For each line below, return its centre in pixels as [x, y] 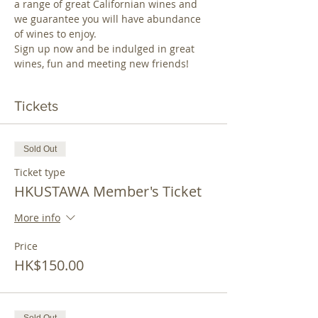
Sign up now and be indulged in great [106, 49]
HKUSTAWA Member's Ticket [108, 191]
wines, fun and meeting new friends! [103, 64]
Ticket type [40, 172]
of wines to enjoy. [55, 34]
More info [37, 218]
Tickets [36, 106]
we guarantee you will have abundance [109, 19]
